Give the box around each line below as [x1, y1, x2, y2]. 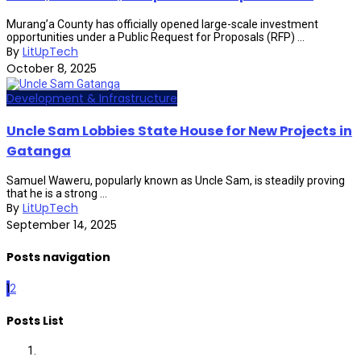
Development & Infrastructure [6, 90, 177, 107]
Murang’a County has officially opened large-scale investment [6, 18, 318, 31]
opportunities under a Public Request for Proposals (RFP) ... [6, 31, 305, 44]
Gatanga [6, 141, 71, 160]
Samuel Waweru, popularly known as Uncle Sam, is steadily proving [6, 174, 345, 187]
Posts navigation [6, 248, 110, 265]
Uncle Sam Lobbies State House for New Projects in [6, 121, 352, 140]
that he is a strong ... [6, 187, 107, 200]
